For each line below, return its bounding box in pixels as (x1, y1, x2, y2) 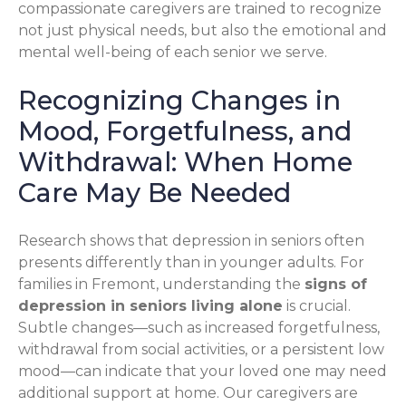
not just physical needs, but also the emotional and (18, 22, 387, 39)
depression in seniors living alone (18, 296, 283, 314)
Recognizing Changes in (18, 83, 341, 116)
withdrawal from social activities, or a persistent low (18, 340, 384, 358)
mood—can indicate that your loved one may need (18, 362, 387, 380)
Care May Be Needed (18, 176, 291, 208)
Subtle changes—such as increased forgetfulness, (18, 318, 380, 336)
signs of (304, 275, 367, 293)
